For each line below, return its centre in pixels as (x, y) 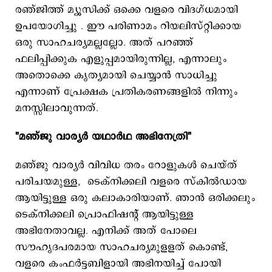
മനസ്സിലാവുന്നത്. (59, 108)
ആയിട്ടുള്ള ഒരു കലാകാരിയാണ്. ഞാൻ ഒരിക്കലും (135, 198)
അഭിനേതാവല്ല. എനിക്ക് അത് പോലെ (106, 231)
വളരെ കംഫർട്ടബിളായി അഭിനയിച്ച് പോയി (118, 263)
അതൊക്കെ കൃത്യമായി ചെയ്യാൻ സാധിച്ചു (116, 75)
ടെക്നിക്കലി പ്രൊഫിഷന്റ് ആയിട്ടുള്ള (104, 214)
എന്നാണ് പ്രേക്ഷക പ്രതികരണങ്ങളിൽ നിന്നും (126, 92)
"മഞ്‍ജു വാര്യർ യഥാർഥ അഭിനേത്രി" (103, 137)
